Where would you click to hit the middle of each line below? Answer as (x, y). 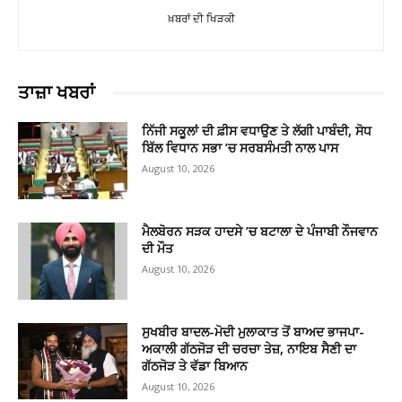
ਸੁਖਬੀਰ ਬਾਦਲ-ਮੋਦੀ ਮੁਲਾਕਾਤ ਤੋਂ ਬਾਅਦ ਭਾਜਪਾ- (253, 331)
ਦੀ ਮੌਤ (158, 248)
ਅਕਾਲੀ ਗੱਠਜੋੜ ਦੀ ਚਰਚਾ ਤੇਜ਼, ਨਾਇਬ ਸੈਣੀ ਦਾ (249, 348)
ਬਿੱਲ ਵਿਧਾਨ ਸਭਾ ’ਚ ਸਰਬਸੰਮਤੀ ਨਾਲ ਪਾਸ (240, 148)
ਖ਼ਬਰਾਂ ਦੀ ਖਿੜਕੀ (201, 19)
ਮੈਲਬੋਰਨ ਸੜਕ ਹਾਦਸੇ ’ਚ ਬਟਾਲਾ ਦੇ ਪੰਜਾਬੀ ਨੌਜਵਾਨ (260, 231)
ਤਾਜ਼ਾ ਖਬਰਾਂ (57, 93)
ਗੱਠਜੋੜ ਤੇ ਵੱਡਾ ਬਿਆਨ (195, 365)
